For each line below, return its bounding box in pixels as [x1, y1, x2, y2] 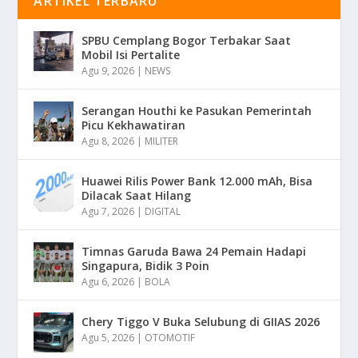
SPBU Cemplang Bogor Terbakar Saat [82, 33, 292, 49]
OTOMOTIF [145, 331, 196, 345]
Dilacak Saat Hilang [82, 188, 192, 204]
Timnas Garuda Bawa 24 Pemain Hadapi [82, 244, 307, 260]
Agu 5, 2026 [82, 331, 135, 345]
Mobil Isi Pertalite [82, 47, 181, 63]
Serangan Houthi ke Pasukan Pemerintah [82, 103, 312, 119]
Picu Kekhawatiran [82, 117, 186, 133]
